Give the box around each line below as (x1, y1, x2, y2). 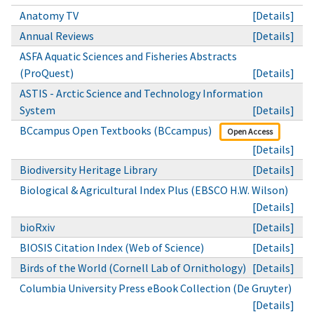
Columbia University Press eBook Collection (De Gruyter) (20, 280, 292, 295)
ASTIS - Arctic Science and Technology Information (20, 86, 263, 100)
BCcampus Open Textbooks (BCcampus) (20, 123, 212, 137)
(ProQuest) (20, 65, 74, 80)
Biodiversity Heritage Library (20, 162, 157, 177)
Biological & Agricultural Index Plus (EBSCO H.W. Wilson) (20, 182, 288, 197)
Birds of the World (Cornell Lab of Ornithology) (20, 260, 246, 275)
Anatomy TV (20, 8, 78, 22)
